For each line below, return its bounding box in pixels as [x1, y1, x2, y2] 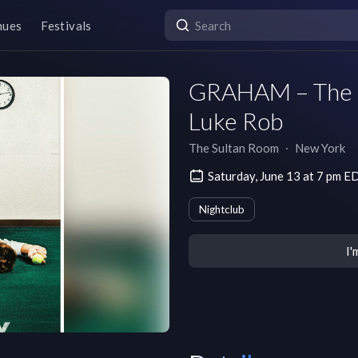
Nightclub [199, 203, 245, 216]
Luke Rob [189, 106, 283, 135]
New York [295, 141, 345, 155]
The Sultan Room [189, 141, 279, 155]
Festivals [41, 18, 92, 33]
